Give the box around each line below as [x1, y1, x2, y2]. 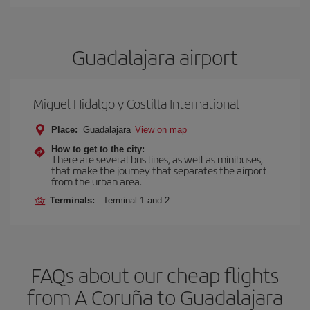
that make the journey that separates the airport [51, 163, 267, 177]
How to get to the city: [51, 144, 145, 154]
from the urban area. [51, 174, 142, 188]
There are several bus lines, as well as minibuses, [51, 152, 263, 166]
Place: [51, 125, 77, 135]
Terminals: [50, 195, 100, 206]
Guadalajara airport [72, 42, 238, 71]
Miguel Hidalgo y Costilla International [33, 94, 239, 113]
